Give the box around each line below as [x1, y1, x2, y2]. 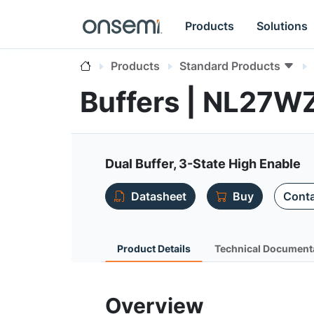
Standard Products [179, 59, 280, 73]
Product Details [117, 243, 191, 254]
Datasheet [131, 189, 186, 203]
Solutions [257, 18, 308, 33]
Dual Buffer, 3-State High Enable [105, 156, 301, 171]
